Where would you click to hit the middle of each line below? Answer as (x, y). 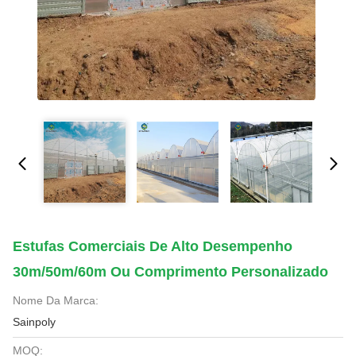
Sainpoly (34, 322)
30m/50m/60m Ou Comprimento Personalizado (170, 272)
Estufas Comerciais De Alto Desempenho (153, 246)
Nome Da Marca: (56, 300)
